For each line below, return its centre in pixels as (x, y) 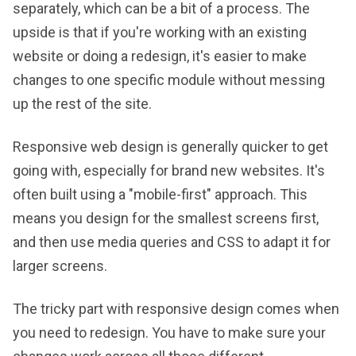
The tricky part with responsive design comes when (176, 309)
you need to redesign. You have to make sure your (169, 333)
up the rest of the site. (82, 104)
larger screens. (60, 266)
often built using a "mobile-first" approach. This (160, 194)
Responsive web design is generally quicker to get (170, 147)
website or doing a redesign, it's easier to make (160, 56)
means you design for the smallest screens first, (166, 218)
